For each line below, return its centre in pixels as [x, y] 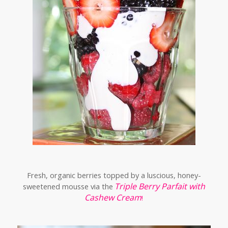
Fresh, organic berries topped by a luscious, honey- [114, 175]
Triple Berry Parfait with [160, 187]
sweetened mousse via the [68, 187]
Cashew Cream [113, 198]
